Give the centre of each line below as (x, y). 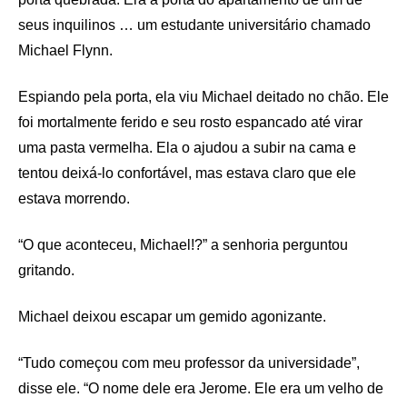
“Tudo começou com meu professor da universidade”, (189, 363)
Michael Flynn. (65, 50)
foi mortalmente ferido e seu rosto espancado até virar (190, 122)
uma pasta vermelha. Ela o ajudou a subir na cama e (187, 148)
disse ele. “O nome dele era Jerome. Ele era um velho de (201, 388)
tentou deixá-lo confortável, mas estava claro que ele (187, 173)
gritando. (46, 270)
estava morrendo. (74, 199)
